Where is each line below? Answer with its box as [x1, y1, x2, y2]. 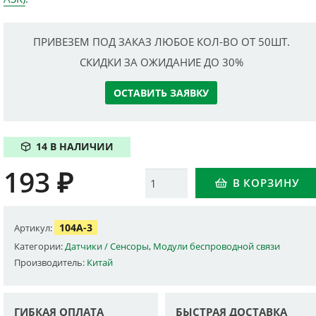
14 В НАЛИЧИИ [35, 140, 114, 154]
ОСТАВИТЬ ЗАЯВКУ [114, 85, 209, 99]
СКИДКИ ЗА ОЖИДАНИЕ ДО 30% [79, 54, 243, 69]
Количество [144, 169, 205, 183]
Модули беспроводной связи [153, 240, 281, 253]
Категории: [14, 240, 66, 253]
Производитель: [14, 256, 87, 269]
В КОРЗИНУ [232, 176, 300, 190]
